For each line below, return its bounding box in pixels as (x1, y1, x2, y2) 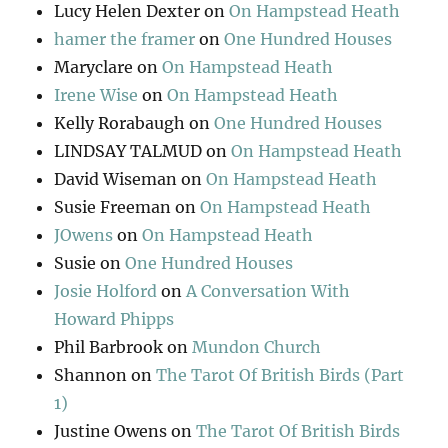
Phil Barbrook (54, 337, 164, 358)
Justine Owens (54, 421, 168, 442)
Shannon (54, 365, 128, 386)
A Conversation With (186, 281, 351, 302)
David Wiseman (54, 169, 178, 190)
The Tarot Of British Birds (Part (156, 365, 405, 386)
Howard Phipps (54, 309, 175, 330)
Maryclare (54, 57, 134, 78)
